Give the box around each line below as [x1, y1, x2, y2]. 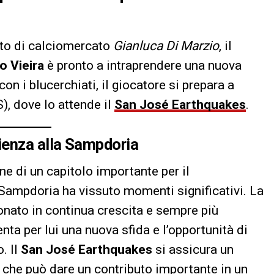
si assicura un [152, 242, 234, 257]
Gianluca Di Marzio [113, 39, 219, 54]
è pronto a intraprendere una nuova [44, 58, 242, 73]
